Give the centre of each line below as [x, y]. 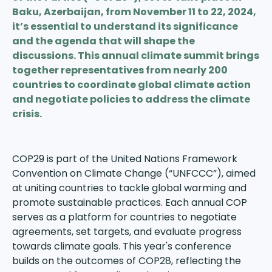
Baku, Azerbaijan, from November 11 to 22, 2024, [134, 12]
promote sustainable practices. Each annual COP [130, 202]
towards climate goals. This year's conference [122, 246]
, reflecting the [206, 261]
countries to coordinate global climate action [131, 85]
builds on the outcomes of [75, 261]
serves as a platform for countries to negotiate [124, 217]
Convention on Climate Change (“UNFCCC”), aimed [134, 173]
